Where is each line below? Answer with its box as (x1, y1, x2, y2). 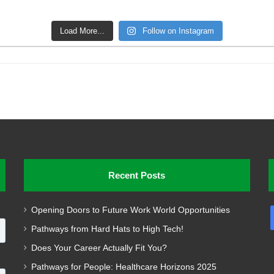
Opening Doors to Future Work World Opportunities (31, 205, 230, 215)
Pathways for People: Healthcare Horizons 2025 (31, 262, 217, 272)
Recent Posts (108, 169, 166, 180)
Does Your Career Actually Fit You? (31, 243, 167, 253)
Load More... (60, 26, 105, 35)
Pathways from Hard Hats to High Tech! (31, 224, 183, 234)
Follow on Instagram (142, 26, 214, 35)
